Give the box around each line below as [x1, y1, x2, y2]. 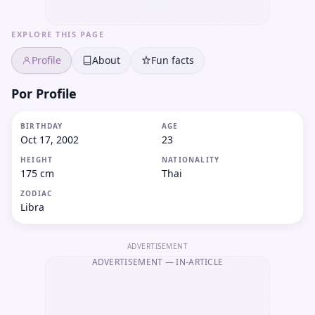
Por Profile [11, 85, 77, 102]
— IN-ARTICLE [162, 256, 224, 268]
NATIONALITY [162, 155, 220, 165]
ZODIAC [20, 188, 53, 198]
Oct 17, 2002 [20, 133, 79, 146]
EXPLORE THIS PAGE [11, 29, 105, 39]
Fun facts [151, 53, 194, 67]
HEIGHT [20, 155, 53, 165]
